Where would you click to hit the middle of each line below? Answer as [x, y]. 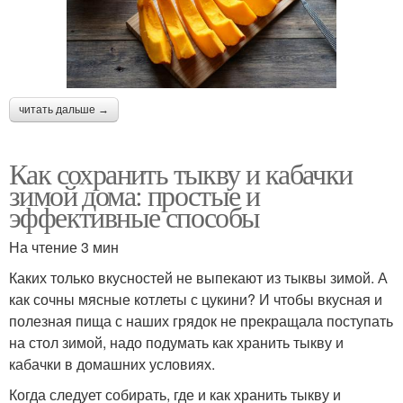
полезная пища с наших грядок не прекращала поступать [201, 321]
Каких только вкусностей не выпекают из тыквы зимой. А [198, 278]
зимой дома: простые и [134, 195]
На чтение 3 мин [64, 247]
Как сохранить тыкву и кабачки [181, 174]
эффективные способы [134, 217]
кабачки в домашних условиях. [112, 364]
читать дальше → [64, 110]
